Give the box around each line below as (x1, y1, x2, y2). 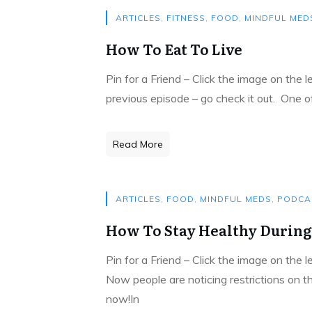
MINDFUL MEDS (200, 194, 272, 204)
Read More (113, 138, 163, 150)
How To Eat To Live (106, 38, 242, 59)
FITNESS (166, 13, 205, 23)
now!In (106, 292, 139, 306)
